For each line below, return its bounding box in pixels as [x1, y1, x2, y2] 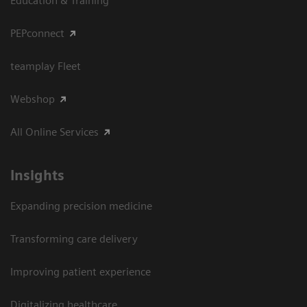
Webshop [10, 92, 55, 106]
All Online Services [10, 125, 99, 138]
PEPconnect [10, 26, 64, 40]
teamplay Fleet [10, 59, 81, 73]
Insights [10, 167, 64, 184]
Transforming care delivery [10, 232, 138, 245]
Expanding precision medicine [10, 199, 152, 212]
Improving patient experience [10, 265, 151, 278]
